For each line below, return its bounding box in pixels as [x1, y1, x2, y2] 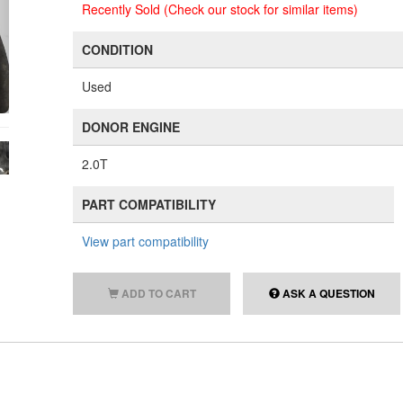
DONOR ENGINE [82, 118, 181, 136]
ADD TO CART [121, 285, 196, 301]
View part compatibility [82, 232, 210, 250]
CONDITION [82, 40, 154, 58]
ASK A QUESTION [279, 285, 375, 301]
